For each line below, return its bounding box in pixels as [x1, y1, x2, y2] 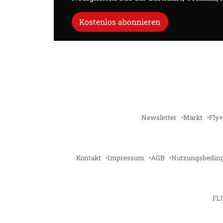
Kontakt [76, 153, 101, 162]
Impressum [107, 153, 144, 162]
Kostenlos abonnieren [79, 16, 161, 27]
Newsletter [141, 112, 177, 122]
